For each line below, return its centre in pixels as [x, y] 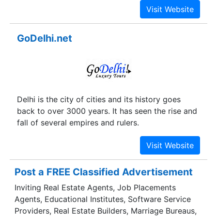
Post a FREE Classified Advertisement [104, 172]
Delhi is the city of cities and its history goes [99, 100]
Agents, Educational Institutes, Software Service [103, 199]
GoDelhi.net [45, 38]
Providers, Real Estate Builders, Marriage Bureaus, [106, 210]
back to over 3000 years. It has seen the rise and [107, 111]
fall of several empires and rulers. [78, 123]
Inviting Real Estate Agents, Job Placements [95, 187]
